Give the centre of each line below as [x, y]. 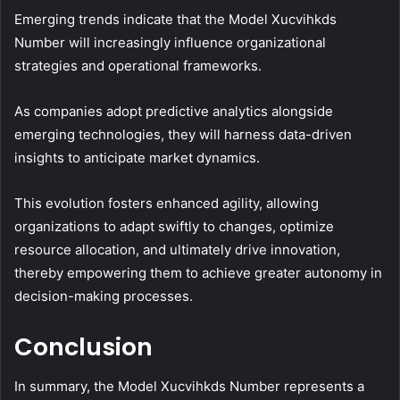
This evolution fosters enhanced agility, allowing [167, 203]
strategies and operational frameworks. [138, 65]
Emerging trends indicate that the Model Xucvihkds [175, 19]
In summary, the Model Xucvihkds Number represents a [189, 387]
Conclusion [83, 346]
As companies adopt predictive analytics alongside [174, 111]
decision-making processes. [104, 296]
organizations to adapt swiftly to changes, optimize [174, 226]
